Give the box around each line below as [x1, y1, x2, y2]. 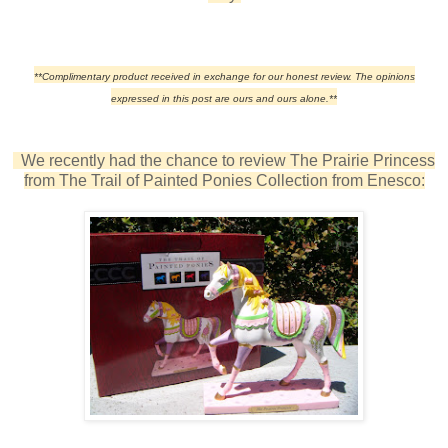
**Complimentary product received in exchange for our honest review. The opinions [33, 70, 415, 82]
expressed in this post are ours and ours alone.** [111, 92, 337, 104]
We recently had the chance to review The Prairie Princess [13, 151, 435, 169]
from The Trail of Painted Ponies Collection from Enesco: [23, 171, 425, 189]
